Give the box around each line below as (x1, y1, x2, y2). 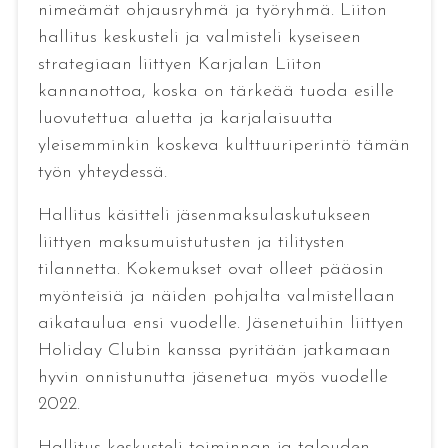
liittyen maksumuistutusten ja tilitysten (37, 233, 345, 253)
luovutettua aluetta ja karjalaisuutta (37, 109, 333, 129)
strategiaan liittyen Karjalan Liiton (37, 55, 322, 75)
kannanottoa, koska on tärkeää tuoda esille (37, 82, 394, 102)
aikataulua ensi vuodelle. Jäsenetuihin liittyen (37, 314, 404, 334)
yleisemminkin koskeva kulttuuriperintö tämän (37, 136, 410, 156)
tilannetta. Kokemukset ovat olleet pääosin (37, 260, 384, 280)
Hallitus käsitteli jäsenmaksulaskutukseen (37, 206, 371, 226)
